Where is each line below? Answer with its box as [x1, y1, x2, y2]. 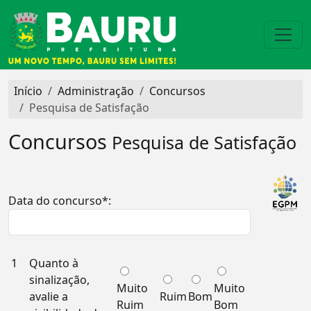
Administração [58, 83, 134, 99]
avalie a [29, 289, 68, 304]
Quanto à [29, 255, 78, 271]
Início [14, 83, 42, 99]
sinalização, [29, 272, 90, 287]
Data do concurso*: [8, 193, 111, 208]
